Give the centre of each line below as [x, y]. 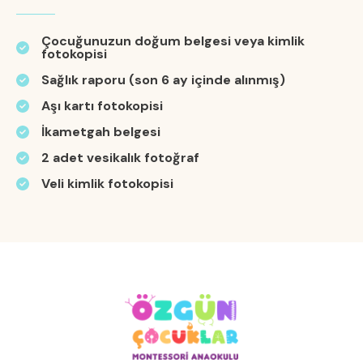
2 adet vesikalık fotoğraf [120, 158]
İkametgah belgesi [101, 132]
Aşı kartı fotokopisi [102, 106]
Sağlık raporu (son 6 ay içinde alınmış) [163, 80]
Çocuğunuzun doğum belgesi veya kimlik [173, 41]
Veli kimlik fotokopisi [107, 184]
